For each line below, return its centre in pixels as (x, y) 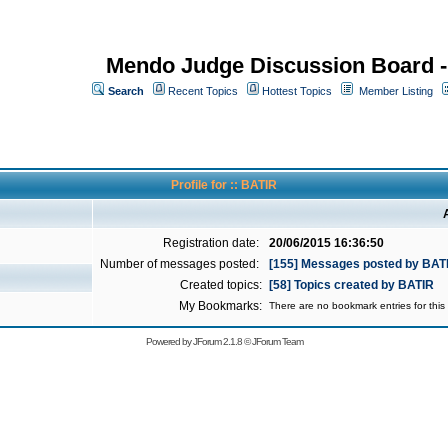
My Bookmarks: (220, 306)
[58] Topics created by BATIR (351, 285)
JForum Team (277, 341)
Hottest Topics (297, 91)
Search (126, 91)
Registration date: (212, 243)
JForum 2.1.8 (217, 341)
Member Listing (396, 91)
